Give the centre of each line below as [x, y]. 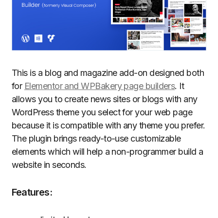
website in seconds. [49, 165]
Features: [32, 192]
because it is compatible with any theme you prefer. [109, 126]
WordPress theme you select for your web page [102, 112]
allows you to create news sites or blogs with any [105, 99]
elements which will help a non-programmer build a [108, 152]
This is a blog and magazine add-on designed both [108, 73]
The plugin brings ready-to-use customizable [96, 139]
